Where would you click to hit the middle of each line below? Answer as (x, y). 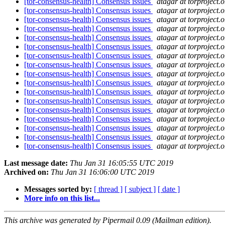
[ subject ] (140, 189)
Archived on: (26, 172)
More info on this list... (62, 198)
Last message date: (36, 163)
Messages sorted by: (58, 189)
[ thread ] (108, 189)
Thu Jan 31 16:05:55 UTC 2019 (122, 163)
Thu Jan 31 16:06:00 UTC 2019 (102, 172)
